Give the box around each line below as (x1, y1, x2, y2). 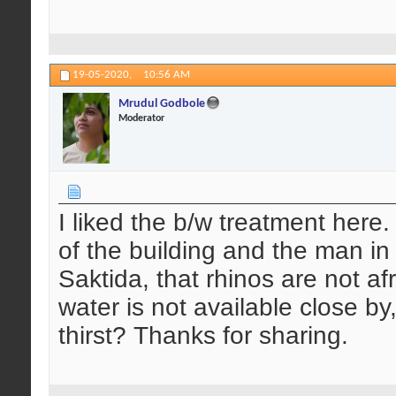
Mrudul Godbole (118, 97, 205, 111)
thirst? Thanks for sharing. (58, 321, 348, 349)
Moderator (118, 113, 164, 125)
